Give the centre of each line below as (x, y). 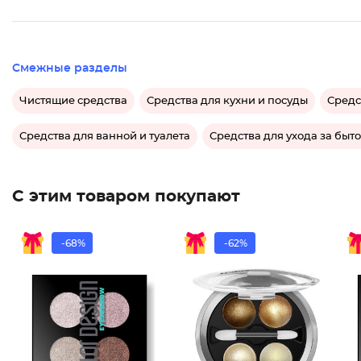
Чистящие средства (73, 101)
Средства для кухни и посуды (227, 101)
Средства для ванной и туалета (105, 136)
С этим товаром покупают (126, 197)
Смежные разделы (70, 68)
